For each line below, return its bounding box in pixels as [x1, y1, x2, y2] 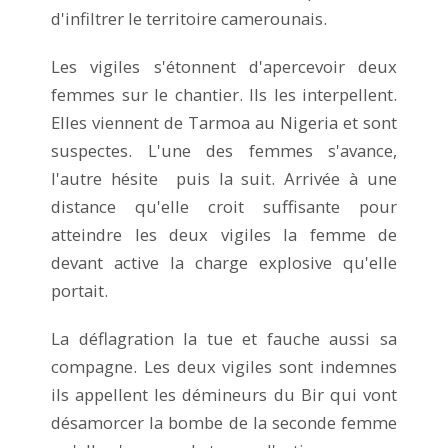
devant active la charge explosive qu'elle [51, 250, 397, 274]
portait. [51, 278, 112, 302]
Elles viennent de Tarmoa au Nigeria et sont [51, 110, 397, 134]
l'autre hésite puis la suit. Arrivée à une [51, 166, 397, 190]
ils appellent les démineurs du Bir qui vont [51, 382, 397, 406]
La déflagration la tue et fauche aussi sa [51, 326, 397, 350]
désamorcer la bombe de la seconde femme [51, 410, 397, 434]
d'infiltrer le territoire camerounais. [51, 6, 327, 30]
